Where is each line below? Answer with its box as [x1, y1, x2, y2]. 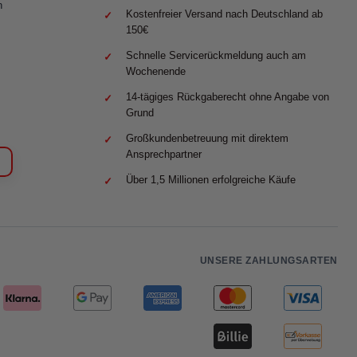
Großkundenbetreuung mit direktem [126, 131, 288, 144]
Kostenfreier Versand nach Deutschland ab [126, 7, 323, 20]
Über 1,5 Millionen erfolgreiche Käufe [126, 173, 296, 186]
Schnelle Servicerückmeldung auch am [126, 49, 306, 61]
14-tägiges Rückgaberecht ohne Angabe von [126, 90, 329, 103]
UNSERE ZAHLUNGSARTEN [199, 254, 338, 266]
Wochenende [126, 65, 186, 77]
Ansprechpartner [126, 147, 202, 160]
